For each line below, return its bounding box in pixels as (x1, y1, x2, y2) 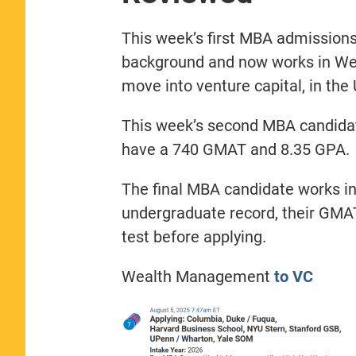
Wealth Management (121, 266, 274, 286)
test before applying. (121, 226, 266, 246)
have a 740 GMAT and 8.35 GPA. (121, 139, 350, 159)
